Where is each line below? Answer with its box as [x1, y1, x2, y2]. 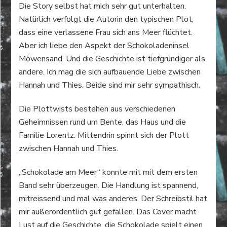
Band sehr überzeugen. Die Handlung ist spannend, [19, 180, 199, 191]
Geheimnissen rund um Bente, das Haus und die [19, 117, 186, 128]
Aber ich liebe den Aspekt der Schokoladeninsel [19, 40, 190, 51]
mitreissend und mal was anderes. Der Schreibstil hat [19, 193, 208, 204]
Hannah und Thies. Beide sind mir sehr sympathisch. [19, 80, 201, 91]
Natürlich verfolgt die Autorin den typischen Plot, [19, 14, 194, 25]
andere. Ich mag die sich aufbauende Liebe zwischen [19, 66, 201, 78]
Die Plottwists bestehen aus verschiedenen [19, 103, 176, 115]
